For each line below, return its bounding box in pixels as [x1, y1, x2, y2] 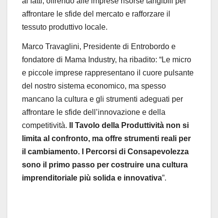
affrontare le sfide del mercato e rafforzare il [22, 10, 170, 18]
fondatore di [22, 55, 65, 64]
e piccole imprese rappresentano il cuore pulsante [22, 68, 194, 77]
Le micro [162, 55, 191, 64]
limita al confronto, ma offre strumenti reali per [22, 134, 191, 143]
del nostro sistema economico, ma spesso [22, 81, 166, 90]
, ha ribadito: [115, 55, 159, 64]
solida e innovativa [93, 173, 162, 182]
